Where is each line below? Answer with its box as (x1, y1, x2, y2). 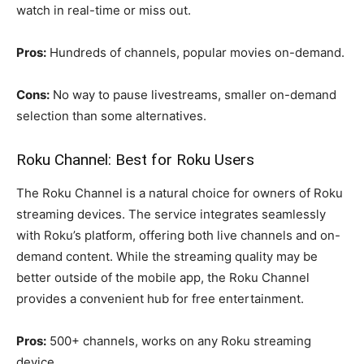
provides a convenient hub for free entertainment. (16, 290, 304, 306)
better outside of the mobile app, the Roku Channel (16, 269, 310, 285)
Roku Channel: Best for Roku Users (16, 149, 254, 169)
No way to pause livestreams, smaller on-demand (50, 86, 336, 102)
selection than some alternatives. (16, 107, 206, 123)
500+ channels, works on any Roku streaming (46, 332, 311, 349)
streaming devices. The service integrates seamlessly (16, 206, 326, 222)
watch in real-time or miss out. (16, 2, 191, 18)
